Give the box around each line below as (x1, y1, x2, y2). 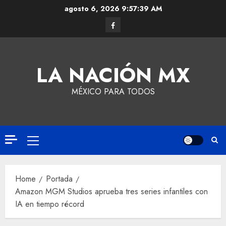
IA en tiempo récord (15, 198, 84, 210)
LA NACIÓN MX (36, 61, 190, 90)
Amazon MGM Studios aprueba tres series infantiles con (15, 186, 208, 197)
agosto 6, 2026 (64, 4, 122, 14)
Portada (46, 173, 73, 185)
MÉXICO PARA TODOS (71, 86, 155, 97)
